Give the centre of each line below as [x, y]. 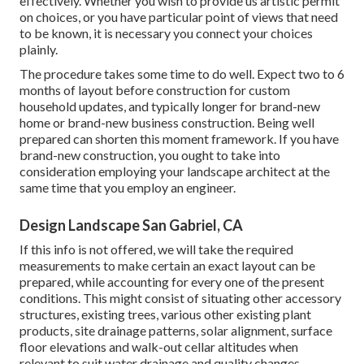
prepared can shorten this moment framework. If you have [179, 139]
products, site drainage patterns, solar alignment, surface [176, 331]
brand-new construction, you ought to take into [150, 155]
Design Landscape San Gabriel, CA [131, 225]
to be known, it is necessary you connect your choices [166, 33]
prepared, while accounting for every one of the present [172, 282]
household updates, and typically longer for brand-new [170, 106]
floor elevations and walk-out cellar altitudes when [159, 347]
